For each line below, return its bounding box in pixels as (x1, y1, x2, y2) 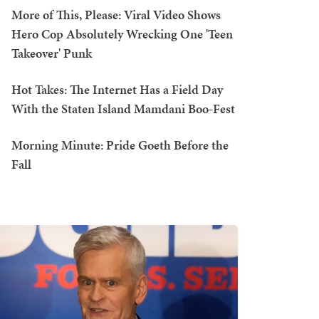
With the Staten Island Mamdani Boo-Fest (11, 100, 235, 118)
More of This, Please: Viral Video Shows (11, 6, 221, 24)
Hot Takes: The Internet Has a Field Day (11, 80, 223, 99)
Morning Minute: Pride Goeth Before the (11, 136, 229, 155)
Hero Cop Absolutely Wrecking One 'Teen (11, 25, 233, 43)
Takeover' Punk (11, 44, 92, 63)
